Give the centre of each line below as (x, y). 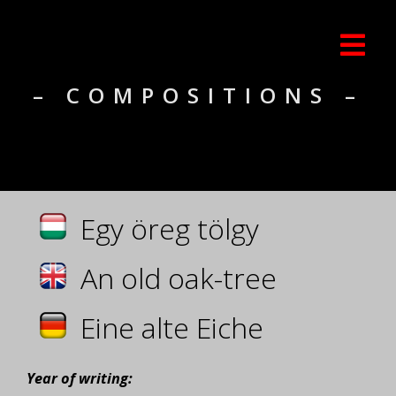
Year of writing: (80, 378)
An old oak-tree (179, 278)
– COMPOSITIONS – (198, 95)
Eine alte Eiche (172, 327)
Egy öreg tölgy (170, 228)
